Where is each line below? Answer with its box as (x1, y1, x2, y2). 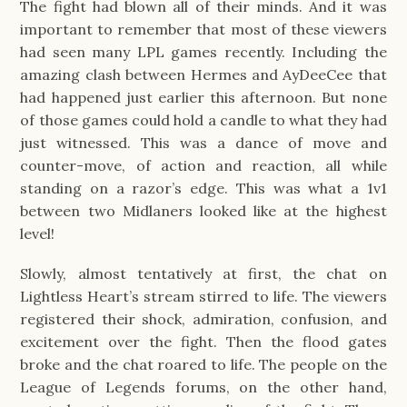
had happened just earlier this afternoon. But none (20, 88, 387, 107)
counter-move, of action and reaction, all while (20, 156, 387, 175)
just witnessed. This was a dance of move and (20, 134, 387, 153)
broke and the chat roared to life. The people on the (20, 355, 387, 374)
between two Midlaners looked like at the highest (20, 202, 387, 221)
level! (20, 224, 55, 243)
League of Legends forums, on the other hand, (20, 378, 387, 397)
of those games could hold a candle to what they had (20, 111, 387, 130)
